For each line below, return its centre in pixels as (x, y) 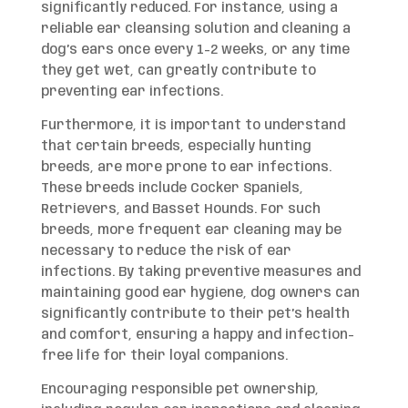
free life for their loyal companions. (164, 357)
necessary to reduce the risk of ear (166, 252)
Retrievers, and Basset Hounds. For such (180, 210)
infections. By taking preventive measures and (200, 273)
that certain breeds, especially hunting (176, 147)
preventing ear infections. (132, 92)
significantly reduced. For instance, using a (189, 9)
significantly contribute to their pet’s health (195, 315)
